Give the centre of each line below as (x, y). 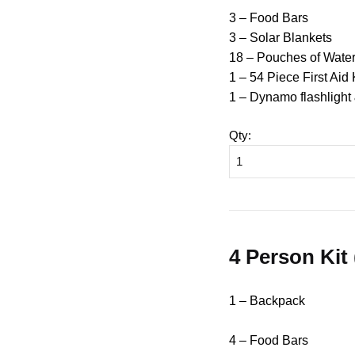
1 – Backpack (267, 301)
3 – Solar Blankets (281, 37)
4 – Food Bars (269, 341)
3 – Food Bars (269, 17)
